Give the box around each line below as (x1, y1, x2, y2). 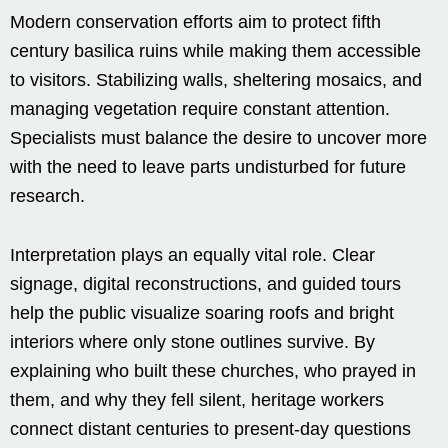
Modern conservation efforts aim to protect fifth (10, 11, 381, 32)
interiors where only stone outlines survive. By (10, 331, 375, 352)
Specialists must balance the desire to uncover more (10, 127, 427, 148)
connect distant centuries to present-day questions (10, 418, 411, 439)
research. (10, 185, 85, 206)
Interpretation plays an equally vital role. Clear (10, 244, 375, 265)
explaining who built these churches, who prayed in (10, 360, 416, 381)
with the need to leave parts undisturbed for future (10, 156, 406, 177)
